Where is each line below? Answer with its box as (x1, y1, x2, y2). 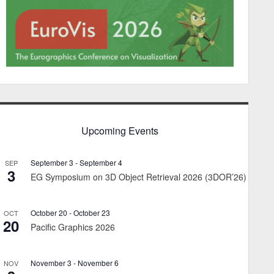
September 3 (31, 157, 73, 168)
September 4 (80, 157, 122, 168)
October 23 (73, 207, 110, 218)
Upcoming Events (81, 124, 158, 138)
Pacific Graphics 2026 (31, 220, 115, 233)
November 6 (78, 257, 119, 268)
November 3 (31, 257, 72, 268)
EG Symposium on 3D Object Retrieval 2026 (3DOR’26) (31, 170, 246, 183)
